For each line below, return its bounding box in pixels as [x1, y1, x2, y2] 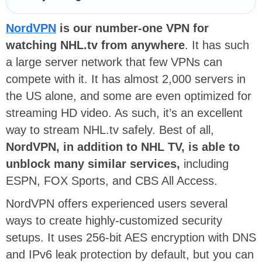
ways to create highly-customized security [6, 214, 222, 227]
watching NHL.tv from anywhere [6, 39, 185, 52]
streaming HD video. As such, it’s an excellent [6, 106, 243, 120]
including [180, 157, 229, 171]
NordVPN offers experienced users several [6, 197, 227, 211]
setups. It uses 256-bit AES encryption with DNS [6, 231, 256, 244]
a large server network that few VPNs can [6, 56, 222, 69]
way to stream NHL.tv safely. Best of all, [6, 123, 214, 137]
